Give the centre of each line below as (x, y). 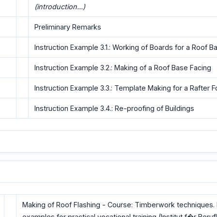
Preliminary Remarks (68, 27)
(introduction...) (60, 7)
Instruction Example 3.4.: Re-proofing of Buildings (114, 108)
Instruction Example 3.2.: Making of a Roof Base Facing (123, 68)
